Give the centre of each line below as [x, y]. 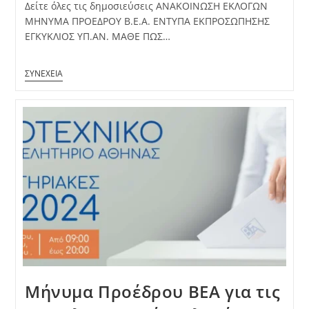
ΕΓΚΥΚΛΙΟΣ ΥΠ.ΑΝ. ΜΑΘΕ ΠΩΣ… [97, 37]
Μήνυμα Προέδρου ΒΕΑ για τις [152, 291]
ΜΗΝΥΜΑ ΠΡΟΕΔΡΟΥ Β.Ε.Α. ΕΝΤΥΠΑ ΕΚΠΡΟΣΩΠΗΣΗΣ [147, 21]
